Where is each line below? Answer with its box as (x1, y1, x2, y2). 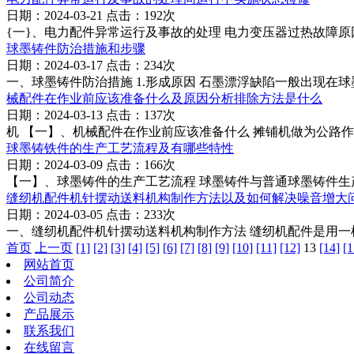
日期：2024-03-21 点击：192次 (6, 9, 175, 23)
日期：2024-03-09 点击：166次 (6, 158, 175, 172)
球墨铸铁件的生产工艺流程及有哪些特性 (6, 141, 234, 156)
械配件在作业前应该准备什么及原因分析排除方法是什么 (6, 92, 322, 106)
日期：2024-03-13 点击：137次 (6, 108, 175, 122)
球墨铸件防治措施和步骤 (6, 42, 145, 56)
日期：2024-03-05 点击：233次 (6, 208, 175, 222)
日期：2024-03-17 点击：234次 (6, 58, 175, 73)
